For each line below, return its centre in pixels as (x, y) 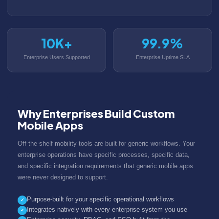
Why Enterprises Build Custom (96, 113)
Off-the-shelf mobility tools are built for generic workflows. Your (106, 143)
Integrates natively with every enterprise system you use (107, 209)
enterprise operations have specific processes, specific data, (104, 154)
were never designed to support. (63, 177)
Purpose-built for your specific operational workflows (100, 199)
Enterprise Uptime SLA (163, 57)
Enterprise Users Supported (56, 57)
